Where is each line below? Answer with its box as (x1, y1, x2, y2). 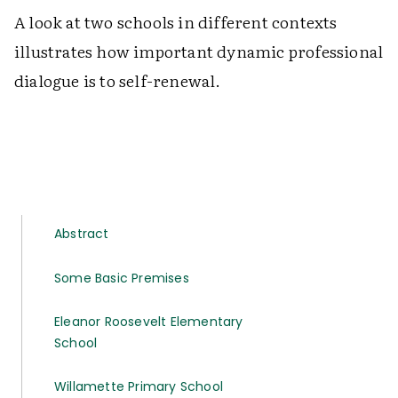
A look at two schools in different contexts (14, 10, 338, 34)
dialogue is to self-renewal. (14, 68, 221, 92)
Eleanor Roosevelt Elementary (54, 313, 243, 330)
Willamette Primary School (54, 378, 223, 395)
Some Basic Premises (54, 269, 189, 287)
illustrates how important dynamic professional (14, 39, 384, 63)
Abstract (54, 225, 109, 243)
